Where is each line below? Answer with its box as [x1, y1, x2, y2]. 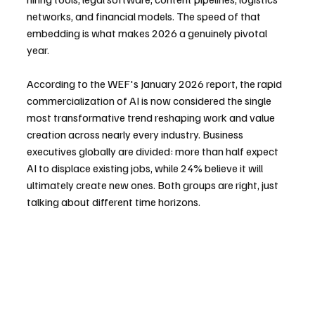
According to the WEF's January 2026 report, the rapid [27, 77, 284, 91]
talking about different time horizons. [27, 195, 200, 210]
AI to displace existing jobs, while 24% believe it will [27, 161, 265, 176]
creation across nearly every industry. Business [27, 127, 245, 142]
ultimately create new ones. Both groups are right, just [27, 178, 281, 193]
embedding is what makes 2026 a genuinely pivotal [27, 26, 269, 41]
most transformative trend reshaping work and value [27, 110, 277, 125]
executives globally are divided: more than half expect [27, 144, 281, 159]
